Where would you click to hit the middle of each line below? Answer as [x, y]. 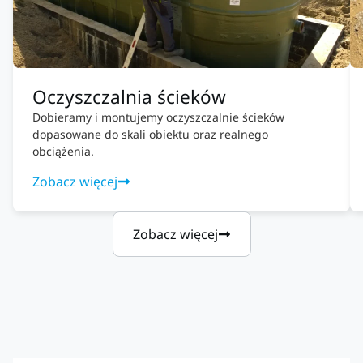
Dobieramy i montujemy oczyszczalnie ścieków [158, 117]
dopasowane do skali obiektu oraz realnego [150, 134]
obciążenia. [63, 151]
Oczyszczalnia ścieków [129, 96]
